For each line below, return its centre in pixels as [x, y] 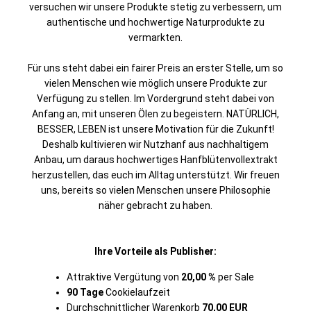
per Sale [235, 277]
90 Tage [85, 292]
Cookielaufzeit [137, 292]
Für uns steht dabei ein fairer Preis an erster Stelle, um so [155, 68]
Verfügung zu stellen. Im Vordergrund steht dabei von [155, 99]
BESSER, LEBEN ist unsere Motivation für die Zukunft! [155, 129]
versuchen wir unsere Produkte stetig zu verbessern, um [155, 7]
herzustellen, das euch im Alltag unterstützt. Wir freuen [155, 175]
